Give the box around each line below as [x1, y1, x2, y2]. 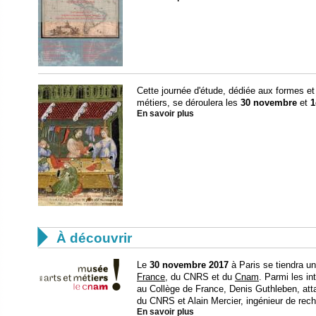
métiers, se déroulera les [137, 97, 241, 108]
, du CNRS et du [165, 271, 235, 282]
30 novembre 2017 [150, 259, 229, 270]
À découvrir [56, 230, 132, 245]
